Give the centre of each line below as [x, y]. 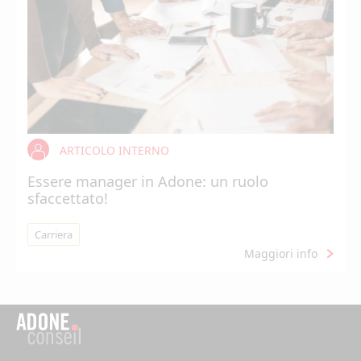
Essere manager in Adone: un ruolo [148, 181]
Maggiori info [281, 253]
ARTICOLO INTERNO [114, 150]
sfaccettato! [68, 198]
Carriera [54, 234]
